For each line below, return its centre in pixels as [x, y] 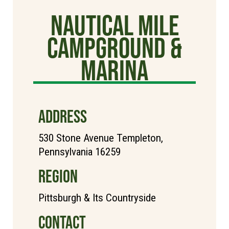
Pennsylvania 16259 [79, 152]
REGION [58, 176]
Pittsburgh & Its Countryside [97, 198]
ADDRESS [63, 117]
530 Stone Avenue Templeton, [101, 138]
